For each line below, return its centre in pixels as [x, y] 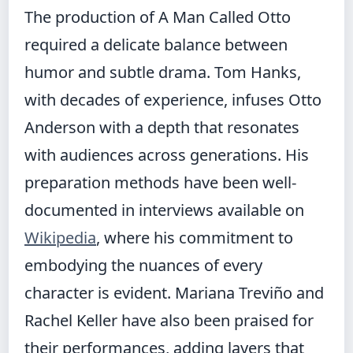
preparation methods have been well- [160, 183]
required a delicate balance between [156, 45]
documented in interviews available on [164, 210]
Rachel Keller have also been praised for [169, 321]
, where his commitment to [195, 238]
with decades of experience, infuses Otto [173, 100]
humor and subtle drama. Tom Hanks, [163, 72]
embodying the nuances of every [143, 266]
